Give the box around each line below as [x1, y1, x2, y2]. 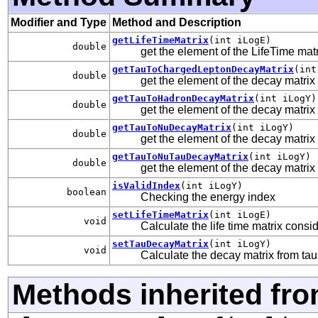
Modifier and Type [11, 16, 106, 28]
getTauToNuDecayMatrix [112, 121, 231, 133]
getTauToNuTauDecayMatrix [112, 150, 248, 162]
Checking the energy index [141, 190, 275, 203]
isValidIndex [112, 180, 180, 191]
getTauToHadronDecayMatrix [112, 92, 254, 104]
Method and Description [112, 16, 241, 28]
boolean [67, 186, 106, 197]
